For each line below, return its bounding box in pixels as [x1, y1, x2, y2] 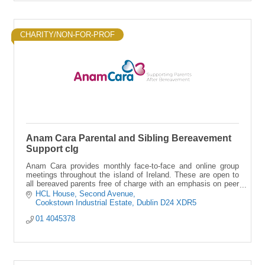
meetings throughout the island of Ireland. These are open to [26, 170, 239, 179]
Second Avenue [79, 189, 134, 198]
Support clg [26, 144, 79, 154]
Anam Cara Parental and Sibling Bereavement [26, 133, 231, 143]
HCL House [35, 189, 75, 198]
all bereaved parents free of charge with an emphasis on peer [26, 179, 239, 188]
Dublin [137, 198, 159, 207]
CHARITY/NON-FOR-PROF [20, 30, 115, 39]
